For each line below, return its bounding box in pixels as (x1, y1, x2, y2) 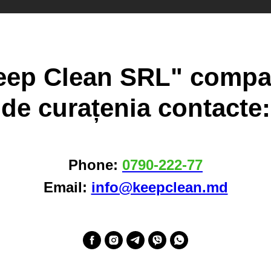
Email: (43, 179, 91, 195)
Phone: (68, 157, 122, 173)
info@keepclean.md (91, 179, 228, 195)
